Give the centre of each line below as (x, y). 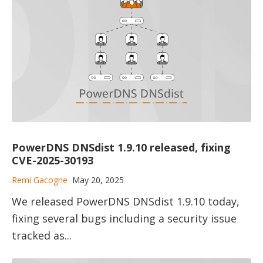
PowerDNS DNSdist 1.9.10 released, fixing (121, 148)
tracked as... (42, 235)
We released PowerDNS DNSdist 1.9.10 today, (126, 201)
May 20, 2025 (98, 180)
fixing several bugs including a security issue (124, 218)
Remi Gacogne (40, 180)
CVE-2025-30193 (53, 161)
